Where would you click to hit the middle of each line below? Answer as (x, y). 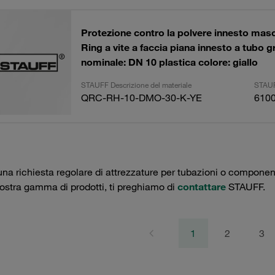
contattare (201, 187)
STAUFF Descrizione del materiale (136, 85)
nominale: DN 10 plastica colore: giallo (169, 62)
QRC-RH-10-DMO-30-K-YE (141, 98)
